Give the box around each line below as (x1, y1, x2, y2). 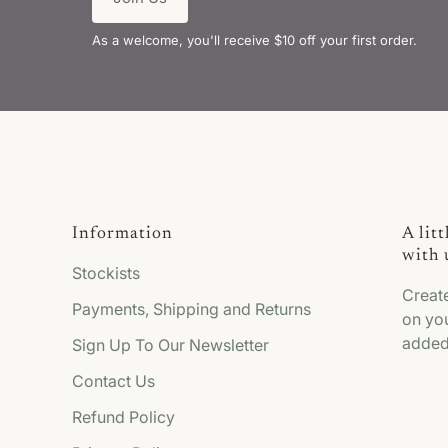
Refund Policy (72, 407, 175, 428)
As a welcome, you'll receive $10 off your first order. (92, 32, 417, 49)
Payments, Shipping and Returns (72, 299, 311, 320)
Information (72, 225, 173, 244)
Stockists (72, 263, 140, 284)
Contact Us (72, 371, 155, 392)
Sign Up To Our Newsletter (72, 335, 269, 356)
